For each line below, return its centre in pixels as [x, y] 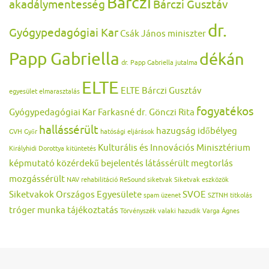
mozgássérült [37, 179]
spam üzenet [162, 196]
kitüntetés [81, 149]
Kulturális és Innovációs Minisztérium [174, 148]
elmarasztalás [59, 92]
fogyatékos [225, 112]
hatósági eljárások [127, 132]
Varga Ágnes [221, 211]
